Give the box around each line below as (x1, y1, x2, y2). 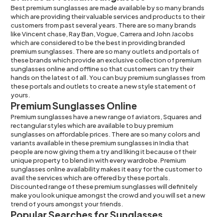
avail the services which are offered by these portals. (11, 173, 170, 182)
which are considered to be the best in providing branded (11, 38, 186, 46)
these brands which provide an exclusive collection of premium (11, 56, 202, 64)
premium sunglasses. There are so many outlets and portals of (11, 47, 200, 55)
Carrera (120, 30, 142, 38)
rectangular (11, 121, 47, 129)
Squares (163, 112, 189, 121)
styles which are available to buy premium (46, 121, 174, 129)
